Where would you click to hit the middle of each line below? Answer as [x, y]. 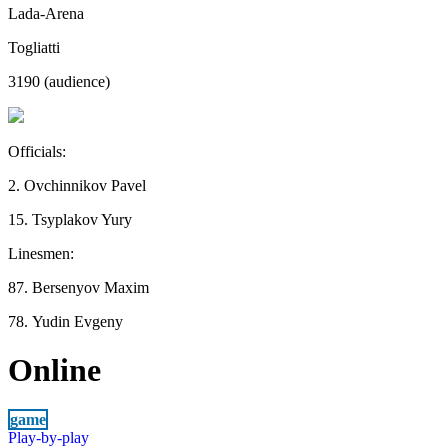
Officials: [39, 151]
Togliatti [34, 47]
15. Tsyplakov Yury [70, 219]
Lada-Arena [46, 13]
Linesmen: [43, 253]
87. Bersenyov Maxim [78, 287]
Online [54, 370]
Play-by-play [48, 437]
